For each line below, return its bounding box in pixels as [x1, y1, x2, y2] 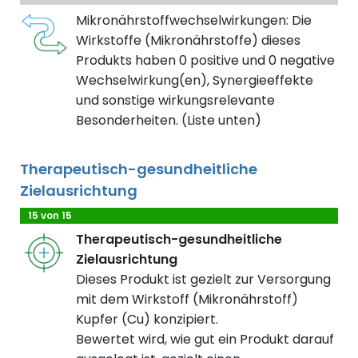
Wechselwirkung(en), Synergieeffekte [76, 71, 313, 90]
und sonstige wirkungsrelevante [76, 91, 275, 110]
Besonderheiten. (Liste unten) [76, 111, 261, 130]
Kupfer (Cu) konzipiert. [76, 310, 218, 329]
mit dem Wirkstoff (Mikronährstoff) [76, 290, 298, 309]
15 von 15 [28, 209, 72, 223]
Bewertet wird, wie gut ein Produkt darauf [76, 330, 334, 349]
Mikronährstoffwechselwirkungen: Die [76, 11, 312, 30]
